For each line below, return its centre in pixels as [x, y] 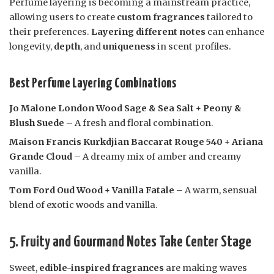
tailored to [229, 17]
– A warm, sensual [216, 191]
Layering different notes [148, 32]
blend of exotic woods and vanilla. [83, 205]
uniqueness [129, 47]
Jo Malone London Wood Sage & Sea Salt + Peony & [125, 109]
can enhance [235, 32]
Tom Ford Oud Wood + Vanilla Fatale [92, 191]
